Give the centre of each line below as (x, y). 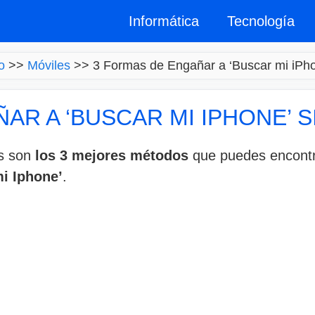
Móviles (49, 65)
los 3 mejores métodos (112, 155)
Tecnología (261, 21)
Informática (164, 21)
